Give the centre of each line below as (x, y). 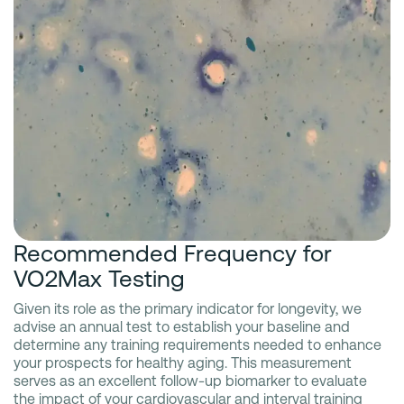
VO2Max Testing (99, 278)
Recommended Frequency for (173, 253)
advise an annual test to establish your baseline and (182, 326)
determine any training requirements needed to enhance (197, 344)
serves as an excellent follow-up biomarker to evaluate (190, 381)
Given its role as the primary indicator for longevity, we (188, 308)
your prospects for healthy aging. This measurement (183, 363)
